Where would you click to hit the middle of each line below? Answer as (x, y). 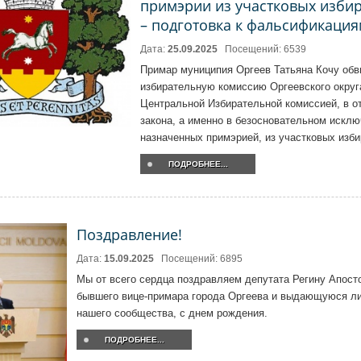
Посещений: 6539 (266, 49)
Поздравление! (130, 234)
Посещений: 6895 (202, 259)
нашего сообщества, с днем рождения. (172, 313)
